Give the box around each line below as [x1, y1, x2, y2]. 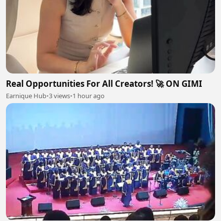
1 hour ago [73, 91, 105, 100]
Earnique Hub [6, 91, 46, 100]
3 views [49, 91, 70, 100]
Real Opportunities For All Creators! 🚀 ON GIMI [6, 77, 202, 89]
